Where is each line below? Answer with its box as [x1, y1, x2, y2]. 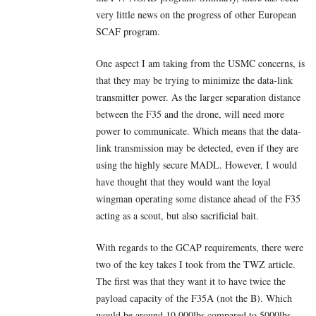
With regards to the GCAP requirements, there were [96, 240, 303, 254]
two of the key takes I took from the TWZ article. [96, 257, 296, 271]
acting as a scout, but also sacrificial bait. [96, 208, 259, 222]
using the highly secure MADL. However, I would [96, 157, 297, 171]
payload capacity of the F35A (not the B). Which [96, 291, 292, 305]
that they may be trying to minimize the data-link [96, 73, 293, 87]
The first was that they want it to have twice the [96, 274, 286, 288]
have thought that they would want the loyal [96, 174, 271, 188]
